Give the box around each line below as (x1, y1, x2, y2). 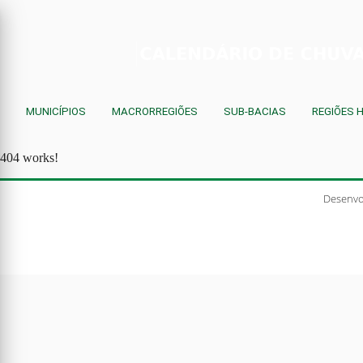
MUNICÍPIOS (26, 105, 86, 117)
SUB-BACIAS (224, 105, 286, 117)
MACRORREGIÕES (112, 105, 198, 117)
